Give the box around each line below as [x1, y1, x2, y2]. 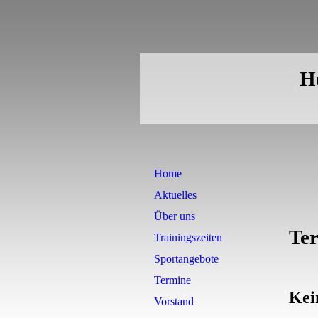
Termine [154, 274, 191, 286]
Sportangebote [154, 253, 219, 265]
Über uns [154, 210, 195, 222]
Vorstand [154, 295, 194, 307]
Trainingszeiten [154, 231, 222, 243]
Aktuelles [154, 189, 197, 201]
